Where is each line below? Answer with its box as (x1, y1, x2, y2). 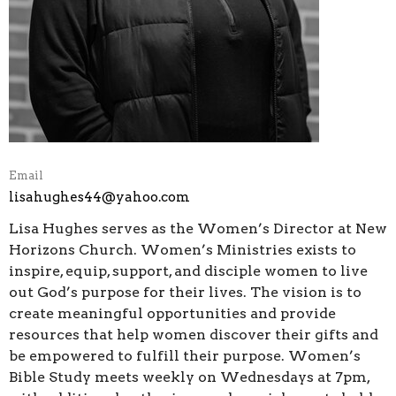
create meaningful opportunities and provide (9, 304, 336, 322)
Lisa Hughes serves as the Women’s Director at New (9, 219, 387, 237)
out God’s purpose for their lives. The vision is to (9, 283, 362, 301)
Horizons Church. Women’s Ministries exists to (9, 240, 356, 258)
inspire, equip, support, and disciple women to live (9, 262, 368, 279)
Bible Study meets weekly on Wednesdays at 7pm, (9, 368, 369, 385)
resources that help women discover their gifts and (9, 325, 378, 343)
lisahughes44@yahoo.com (9, 189, 190, 206)
